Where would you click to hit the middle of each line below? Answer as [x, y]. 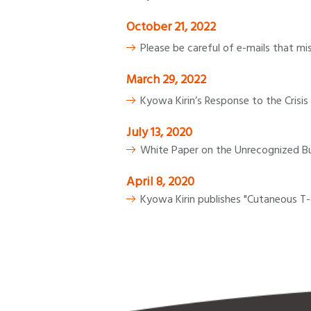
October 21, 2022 [171, 27]
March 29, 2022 [166, 80]
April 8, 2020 [160, 182]
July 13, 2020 [159, 133]
